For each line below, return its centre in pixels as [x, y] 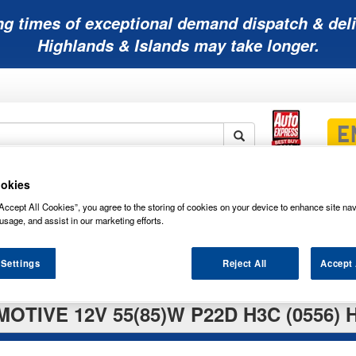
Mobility [72, 183]
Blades [318, 196]
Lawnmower [162, 183]
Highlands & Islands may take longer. [178, 45]
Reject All [245, 263]
